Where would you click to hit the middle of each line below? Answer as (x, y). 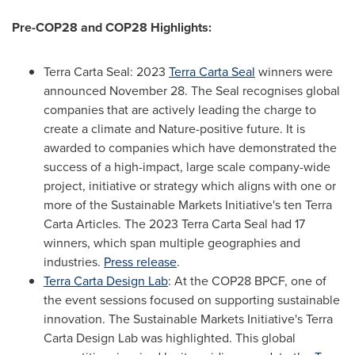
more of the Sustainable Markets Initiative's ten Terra (188, 204)
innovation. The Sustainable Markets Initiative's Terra (188, 319)
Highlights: (179, 27)
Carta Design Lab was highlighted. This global (170, 338)
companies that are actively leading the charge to (180, 109)
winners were (294, 71)
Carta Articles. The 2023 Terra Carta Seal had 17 (174, 223)
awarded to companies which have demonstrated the (190, 147)
